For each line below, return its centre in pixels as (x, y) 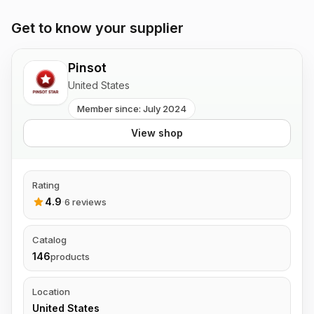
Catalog (49, 240)
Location (51, 292)
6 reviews (86, 202)
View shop (157, 133)
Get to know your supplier (97, 28)
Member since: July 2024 (132, 109)
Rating (46, 185)
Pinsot (87, 68)
